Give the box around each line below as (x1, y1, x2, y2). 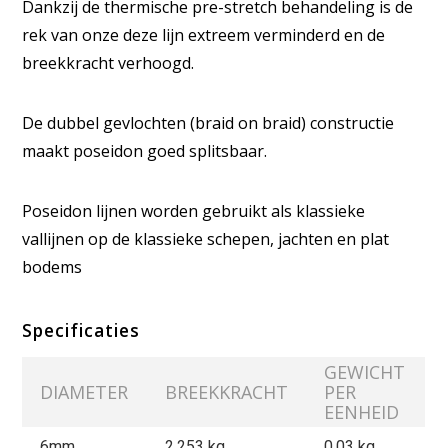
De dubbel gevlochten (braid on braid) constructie (22, 111, 395, 134)
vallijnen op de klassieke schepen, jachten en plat (22, 227, 390, 250)
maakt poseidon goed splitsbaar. (22, 139, 268, 162)
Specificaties (22, 318, 141, 342)
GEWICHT (324, 359, 406, 384)
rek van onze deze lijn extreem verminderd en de (22, 23, 386, 46)
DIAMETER (40, 379, 129, 404)
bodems (22, 255, 83, 278)
